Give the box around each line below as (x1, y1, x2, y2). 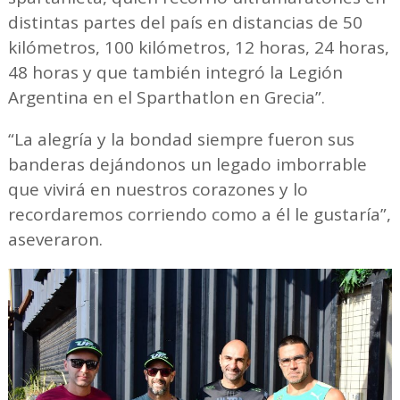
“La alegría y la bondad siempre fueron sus (7, 128, 354, 152)
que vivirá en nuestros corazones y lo (7, 178, 308, 202)
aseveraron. (7, 228, 103, 252)
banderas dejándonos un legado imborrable (7, 153, 367, 177)
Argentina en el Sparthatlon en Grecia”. (7, 86, 325, 110)
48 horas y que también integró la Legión (7, 61, 343, 85)
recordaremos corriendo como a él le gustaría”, (7, 203, 391, 227)
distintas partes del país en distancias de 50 (7, 11, 362, 35)
